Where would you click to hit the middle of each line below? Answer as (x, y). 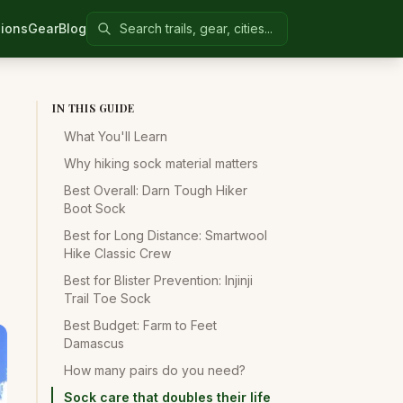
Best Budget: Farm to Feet (140, 325)
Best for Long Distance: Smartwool (166, 235)
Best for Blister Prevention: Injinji (158, 280)
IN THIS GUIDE (94, 108)
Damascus (94, 343)
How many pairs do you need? (155, 370)
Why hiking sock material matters (161, 163)
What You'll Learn (116, 136)
